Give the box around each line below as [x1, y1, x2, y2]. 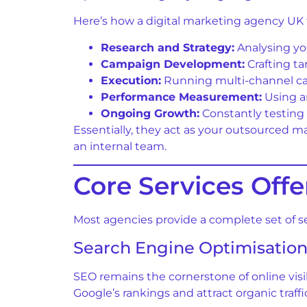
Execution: [101, 73, 161, 87]
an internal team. [73, 139, 167, 153]
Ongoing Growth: [101, 106, 199, 120]
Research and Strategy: [101, 40, 234, 54]
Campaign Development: [101, 57, 245, 71]
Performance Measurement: [101, 90, 262, 103]
